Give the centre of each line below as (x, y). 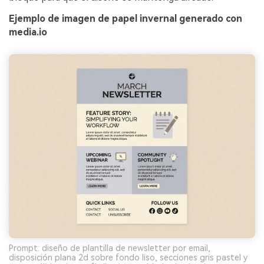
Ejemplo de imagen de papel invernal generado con (126, 18)
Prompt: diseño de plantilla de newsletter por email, (110, 248)
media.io (28, 32)
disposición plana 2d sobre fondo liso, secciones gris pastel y (128, 258)
